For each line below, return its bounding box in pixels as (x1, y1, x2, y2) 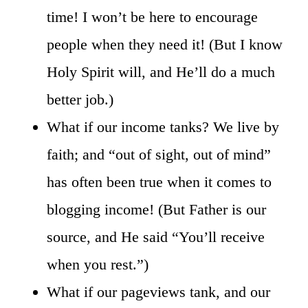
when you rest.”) (47, 255, 148, 273)
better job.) (47, 90, 113, 108)
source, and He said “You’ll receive (47, 228, 265, 245)
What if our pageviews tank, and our (47, 283, 270, 300)
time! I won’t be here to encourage (47, 8, 258, 25)
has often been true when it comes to (47, 173, 272, 190)
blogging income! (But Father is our (47, 200, 266, 218)
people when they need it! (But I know (47, 35, 283, 53)
